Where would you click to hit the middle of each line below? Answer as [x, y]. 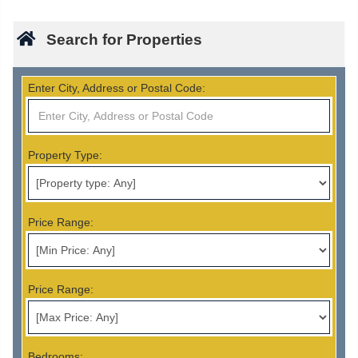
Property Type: [66, 155]
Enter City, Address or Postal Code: [117, 88]
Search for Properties [125, 40]
